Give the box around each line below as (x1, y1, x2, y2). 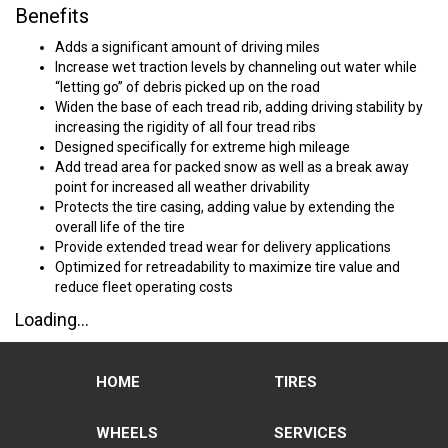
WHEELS (95, 424, 158, 442)
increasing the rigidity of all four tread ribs (55, 119, 316, 135)
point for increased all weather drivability (55, 179, 310, 195)
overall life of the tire (55, 219, 185, 235)
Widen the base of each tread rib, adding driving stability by (55, 99, 423, 115)
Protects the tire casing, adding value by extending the (55, 199, 395, 215)
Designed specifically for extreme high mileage (55, 139, 350, 155)
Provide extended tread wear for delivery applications (55, 239, 391, 255)
